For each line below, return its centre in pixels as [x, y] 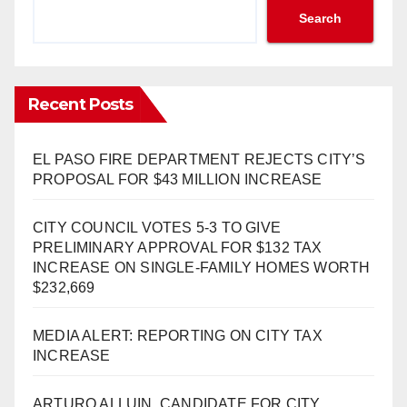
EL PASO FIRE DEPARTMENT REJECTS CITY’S [199, 160]
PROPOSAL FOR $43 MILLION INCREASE [178, 180]
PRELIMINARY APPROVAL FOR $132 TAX [178, 248]
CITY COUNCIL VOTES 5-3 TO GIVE [157, 228]
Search [320, 19]
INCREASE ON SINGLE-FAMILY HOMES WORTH [202, 268]
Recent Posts [81, 105]
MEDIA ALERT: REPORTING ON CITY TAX [178, 336]
